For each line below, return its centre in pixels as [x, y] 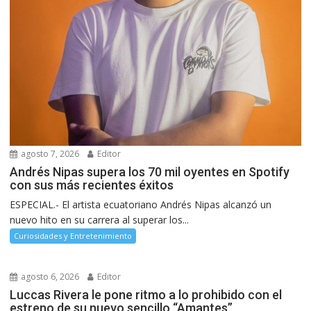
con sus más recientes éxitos [92, 185]
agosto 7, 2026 [49, 153]
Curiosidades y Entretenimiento [73, 235]
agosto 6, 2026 [49, 276]
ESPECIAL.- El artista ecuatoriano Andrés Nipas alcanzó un [141, 204]
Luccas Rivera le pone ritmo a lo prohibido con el [146, 294]
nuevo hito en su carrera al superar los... [100, 219]
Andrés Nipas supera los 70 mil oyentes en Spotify [150, 171]
